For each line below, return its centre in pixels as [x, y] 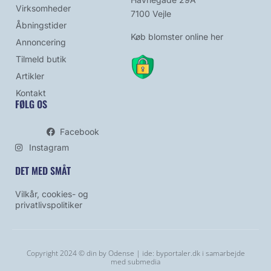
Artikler [30, 76]
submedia [144, 261]
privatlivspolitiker [49, 204]
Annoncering [41, 42]
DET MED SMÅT [43, 170]
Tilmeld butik [41, 59]
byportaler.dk [178, 253]
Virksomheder [43, 8]
